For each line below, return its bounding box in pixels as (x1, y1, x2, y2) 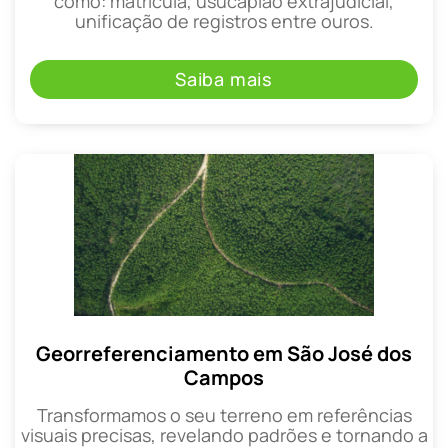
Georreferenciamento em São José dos (36, 340, 412, 368)
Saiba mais (175, 67, 273, 92)
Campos (184, 364, 264, 392)
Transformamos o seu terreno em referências (36, 403, 412, 428)
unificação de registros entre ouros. (74, 9, 374, 33)
